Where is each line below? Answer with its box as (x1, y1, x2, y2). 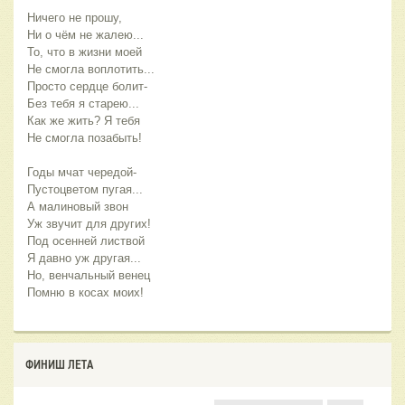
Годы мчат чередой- (27, 165, 137, 179)
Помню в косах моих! (27, 285, 144, 299)
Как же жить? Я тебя (27, 113, 140, 127)
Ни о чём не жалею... (27, 27, 144, 42)
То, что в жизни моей (27, 44, 146, 59)
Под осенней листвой (27, 233, 145, 248)
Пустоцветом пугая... (27, 182, 143, 196)
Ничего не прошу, (27, 10, 122, 24)
